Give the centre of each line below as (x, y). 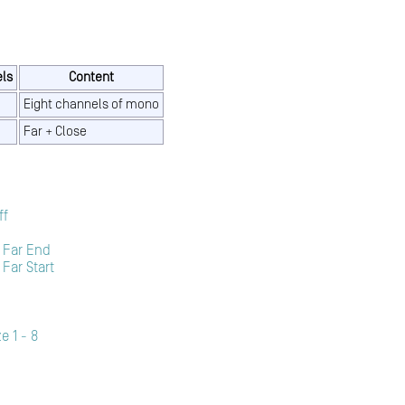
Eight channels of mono (91, 105)
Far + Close (55, 132)
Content (91, 78)
